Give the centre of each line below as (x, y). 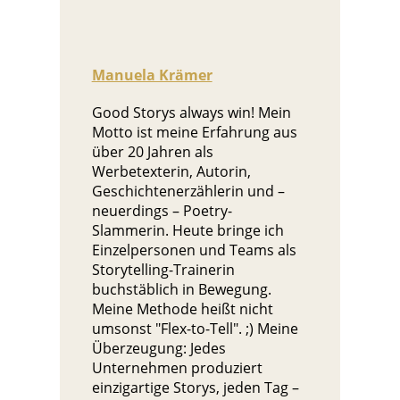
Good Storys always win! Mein (191, 112)
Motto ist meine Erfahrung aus (194, 132)
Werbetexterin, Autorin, (171, 171)
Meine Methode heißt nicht (182, 308)
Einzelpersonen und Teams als (194, 250)
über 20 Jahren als (152, 151)
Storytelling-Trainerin (163, 269)
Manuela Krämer (152, 75)
